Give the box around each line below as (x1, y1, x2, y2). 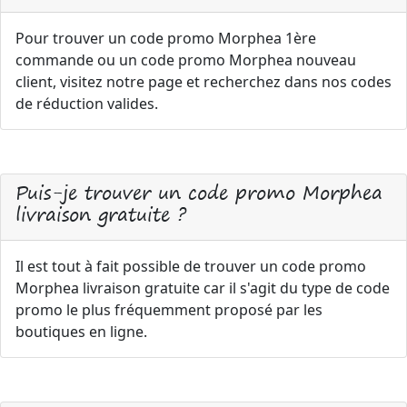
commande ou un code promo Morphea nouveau (15, 50, 356, 70)
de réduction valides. (15, 94, 158, 114)
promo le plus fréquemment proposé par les (15, 300, 323, 320)
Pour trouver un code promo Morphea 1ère (15, 28, 316, 48)
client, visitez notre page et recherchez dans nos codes (15, 72, 392, 92)
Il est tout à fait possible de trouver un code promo (15, 256, 366, 276)
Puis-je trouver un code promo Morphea (15, 176, 382, 208)
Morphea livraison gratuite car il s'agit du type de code (15, 278, 390, 298)
